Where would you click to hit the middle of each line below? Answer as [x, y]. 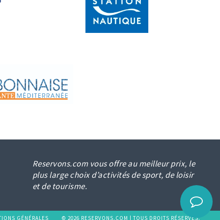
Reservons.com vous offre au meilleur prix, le [113, 164]
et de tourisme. [59, 186]
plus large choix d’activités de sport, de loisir [113, 175]
